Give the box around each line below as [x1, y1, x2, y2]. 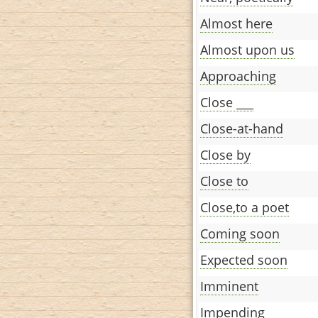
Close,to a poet [200, 198, 289, 216]
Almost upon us [200, 40, 295, 58]
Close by [200, 146, 251, 163]
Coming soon [200, 224, 280, 242]
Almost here [200, 14, 273, 32]
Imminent [200, 277, 258, 295]
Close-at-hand [200, 119, 283, 137]
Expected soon [200, 251, 287, 268]
